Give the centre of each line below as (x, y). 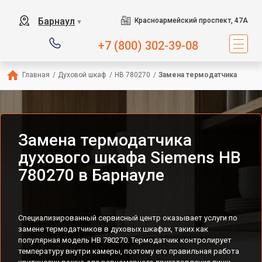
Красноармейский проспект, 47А (191, 20)
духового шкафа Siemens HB (130, 158)
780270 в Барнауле (91, 175)
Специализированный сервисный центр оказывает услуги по (128, 218)
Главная (36, 75)
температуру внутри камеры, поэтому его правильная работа (129, 251)
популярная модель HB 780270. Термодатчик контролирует (125, 240)
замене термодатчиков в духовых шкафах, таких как (113, 229)
